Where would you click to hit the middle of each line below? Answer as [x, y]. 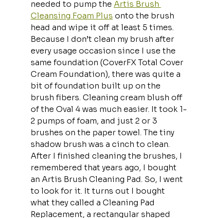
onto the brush [144, 16]
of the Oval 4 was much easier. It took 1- [109, 109]
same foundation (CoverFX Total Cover [108, 62]
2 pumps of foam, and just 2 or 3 [95, 121]
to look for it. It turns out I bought [99, 191]
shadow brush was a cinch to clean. [100, 144]
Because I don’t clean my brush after [103, 39]
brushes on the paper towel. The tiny [103, 132]
